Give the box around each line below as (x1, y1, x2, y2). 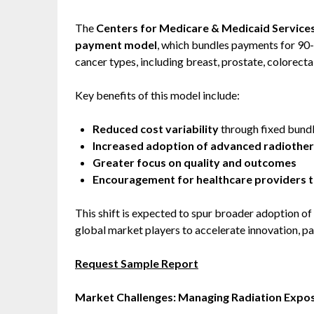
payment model (75, 38, 157, 51)
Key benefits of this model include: (75, 88, 240, 102)
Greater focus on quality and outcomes (93, 156, 296, 169)
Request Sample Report (75, 257, 198, 270)
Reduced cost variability (93, 122, 219, 135)
